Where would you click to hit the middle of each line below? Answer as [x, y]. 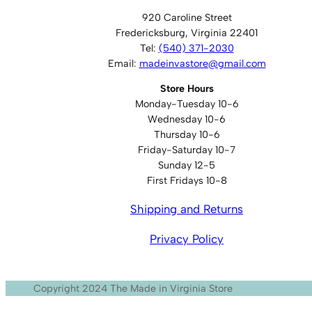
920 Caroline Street [187, 17]
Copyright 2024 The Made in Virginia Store [133, 289]
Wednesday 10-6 [187, 119]
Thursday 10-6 [187, 135]
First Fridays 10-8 [187, 181]
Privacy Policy [187, 239]
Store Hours [187, 89]
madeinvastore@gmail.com [202, 63]
